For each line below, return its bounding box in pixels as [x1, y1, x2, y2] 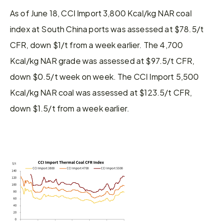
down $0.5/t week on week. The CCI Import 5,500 [10, 69, 199, 83]
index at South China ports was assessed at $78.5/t [10, 22, 204, 36]
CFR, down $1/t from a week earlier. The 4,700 [10, 38, 183, 52]
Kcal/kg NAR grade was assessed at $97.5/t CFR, [10, 54, 195, 67]
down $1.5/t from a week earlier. [10, 101, 130, 115]
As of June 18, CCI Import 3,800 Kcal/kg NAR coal [10, 6, 192, 20]
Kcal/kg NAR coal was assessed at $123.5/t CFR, [10, 85, 192, 99]
